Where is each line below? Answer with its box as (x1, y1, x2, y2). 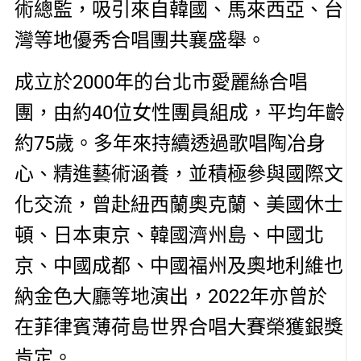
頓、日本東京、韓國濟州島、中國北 (14, 224, 324, 247)
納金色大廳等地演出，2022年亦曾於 (14, 285, 327, 309)
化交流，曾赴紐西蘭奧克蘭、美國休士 (14, 193, 343, 217)
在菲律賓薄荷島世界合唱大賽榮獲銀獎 (14, 316, 343, 339)
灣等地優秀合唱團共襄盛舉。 (14, 28, 266, 52)
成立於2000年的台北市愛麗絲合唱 (14, 71, 308, 94)
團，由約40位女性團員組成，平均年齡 (14, 102, 345, 125)
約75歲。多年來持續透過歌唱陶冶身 (14, 132, 326, 156)
